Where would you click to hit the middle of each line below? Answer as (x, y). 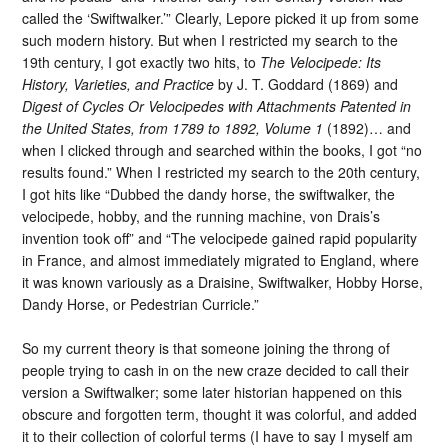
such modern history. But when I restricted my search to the (210, 39)
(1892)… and (367, 127)
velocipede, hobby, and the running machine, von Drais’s (201, 215)
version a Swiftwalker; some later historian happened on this (212, 392)
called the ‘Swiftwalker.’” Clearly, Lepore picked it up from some (221, 17)
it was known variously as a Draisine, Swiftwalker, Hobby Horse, (223, 281)
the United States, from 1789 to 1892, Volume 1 (173, 127)
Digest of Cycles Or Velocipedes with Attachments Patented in (217, 105)
